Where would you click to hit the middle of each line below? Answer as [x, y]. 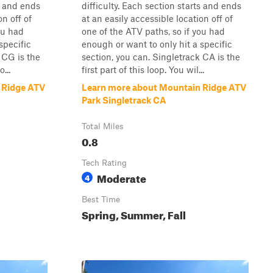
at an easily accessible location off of [157, 18]
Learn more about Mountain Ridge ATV [164, 87]
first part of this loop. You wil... [143, 69]
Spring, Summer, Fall [134, 214]
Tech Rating [104, 163]
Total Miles [103, 126]
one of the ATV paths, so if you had [153, 31]
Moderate [122, 177]
